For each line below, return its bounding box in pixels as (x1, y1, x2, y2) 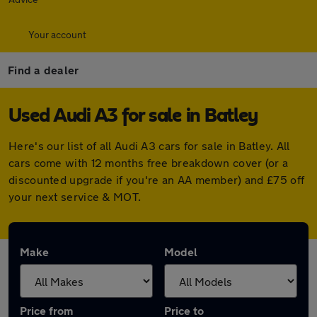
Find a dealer (8, 63, 79, 76)
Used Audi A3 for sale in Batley (8, 106, 258, 126)
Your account (28, 28, 86, 40)
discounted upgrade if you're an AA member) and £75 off (8, 173, 305, 186)
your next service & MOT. (8, 190, 142, 203)
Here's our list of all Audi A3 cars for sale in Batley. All (8, 139, 290, 152)
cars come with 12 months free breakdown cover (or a (8, 156, 289, 169)
